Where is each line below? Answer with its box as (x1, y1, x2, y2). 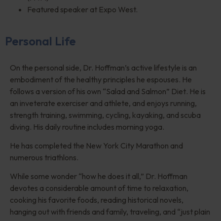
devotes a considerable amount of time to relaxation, (10, 183, 188, 193)
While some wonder (10, 171, 78, 182)
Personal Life (5, 33, 76, 48)
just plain (181, 207, 210, 217)
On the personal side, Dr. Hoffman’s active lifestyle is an (10, 62, 197, 73)
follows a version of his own (10, 86, 103, 96)
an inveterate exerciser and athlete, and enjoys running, (10, 98, 197, 108)
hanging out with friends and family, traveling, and (10, 207, 177, 217)
